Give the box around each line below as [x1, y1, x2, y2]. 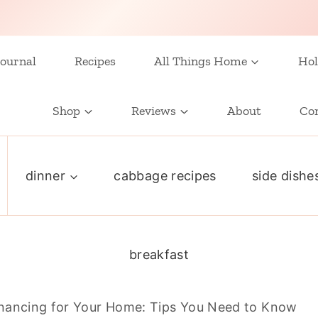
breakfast [128, 246, 190, 262]
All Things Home [153, 53, 247, 69]
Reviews [131, 103, 176, 119]
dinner [26, 168, 66, 183]
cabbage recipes [114, 168, 216, 183]
